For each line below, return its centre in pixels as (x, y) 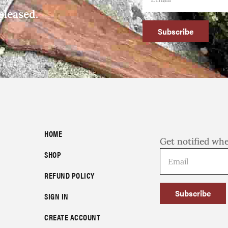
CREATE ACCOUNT (73, 217)
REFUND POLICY (69, 175)
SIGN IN (56, 196)
